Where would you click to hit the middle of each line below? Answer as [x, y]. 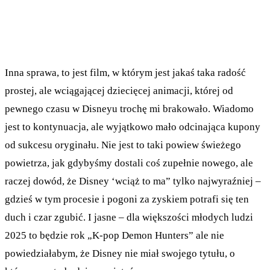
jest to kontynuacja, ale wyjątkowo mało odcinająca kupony [133, 127]
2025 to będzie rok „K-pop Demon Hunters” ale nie [115, 235]
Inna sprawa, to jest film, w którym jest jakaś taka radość [125, 72]
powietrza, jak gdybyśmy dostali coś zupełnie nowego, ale [129, 163]
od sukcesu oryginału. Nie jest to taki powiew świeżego [123, 145]
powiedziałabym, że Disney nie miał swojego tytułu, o [120, 253]
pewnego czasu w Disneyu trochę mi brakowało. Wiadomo [129, 108]
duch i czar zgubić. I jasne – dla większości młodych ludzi [129, 217]
